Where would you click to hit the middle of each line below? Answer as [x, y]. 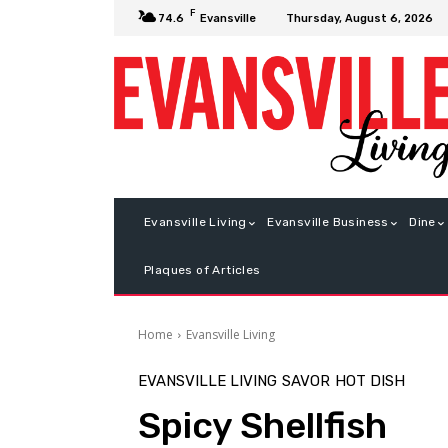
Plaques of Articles [202, 270]
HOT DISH [370, 381]
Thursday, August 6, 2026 [359, 18]
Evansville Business [328, 222]
